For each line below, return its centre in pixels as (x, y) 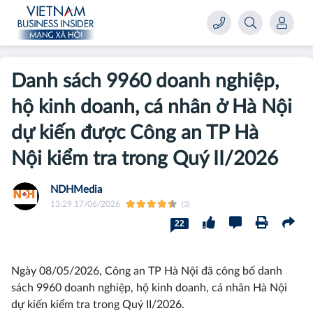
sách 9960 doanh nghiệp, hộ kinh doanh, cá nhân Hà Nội (149, 288)
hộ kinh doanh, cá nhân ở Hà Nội (152, 107)
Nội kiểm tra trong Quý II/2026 (145, 159)
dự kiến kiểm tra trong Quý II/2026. (98, 305)
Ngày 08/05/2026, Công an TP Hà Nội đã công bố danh (147, 271)
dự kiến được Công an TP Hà (135, 133)
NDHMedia (76, 190)
